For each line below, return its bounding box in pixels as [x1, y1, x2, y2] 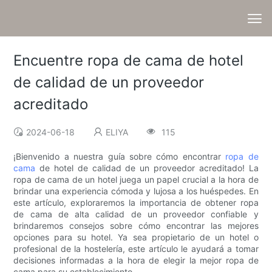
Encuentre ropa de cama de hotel [13, 52, 244, 70]
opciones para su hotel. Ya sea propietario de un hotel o [13, 232, 259, 243]
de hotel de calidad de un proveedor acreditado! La [35, 163, 259, 174]
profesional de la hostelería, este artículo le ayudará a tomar [13, 243, 259, 254]
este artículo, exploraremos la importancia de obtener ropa [13, 197, 259, 208]
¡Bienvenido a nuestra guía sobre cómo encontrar [13, 151, 226, 162]
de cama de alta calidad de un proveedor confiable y [13, 209, 259, 220]
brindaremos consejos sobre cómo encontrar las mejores [13, 220, 259, 231]
